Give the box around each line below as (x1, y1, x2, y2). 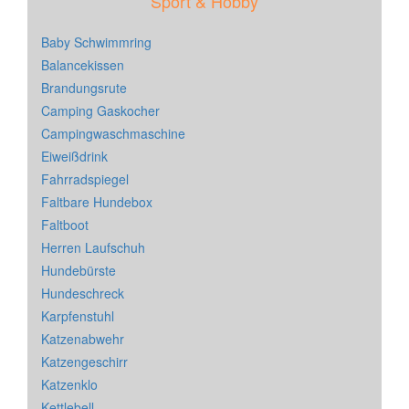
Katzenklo (41, 375, 98, 394)
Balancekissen (41, 56, 124, 75)
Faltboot (41, 215, 89, 235)
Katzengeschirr (41, 352, 128, 372)
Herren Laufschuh (41, 238, 145, 257)
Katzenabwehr (41, 330, 124, 349)
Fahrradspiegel (41, 170, 129, 189)
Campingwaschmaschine (41, 124, 185, 143)
